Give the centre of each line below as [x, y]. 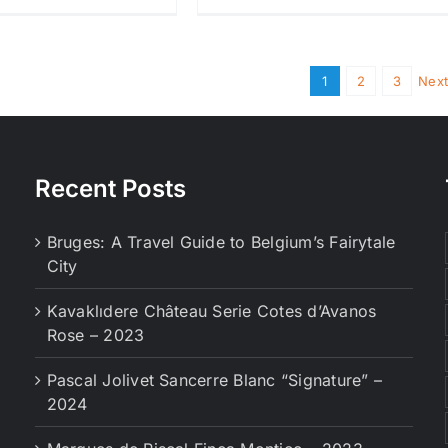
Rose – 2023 [95, 335]
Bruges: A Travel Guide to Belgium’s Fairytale [221, 242]
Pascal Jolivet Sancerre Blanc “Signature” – [214, 380]
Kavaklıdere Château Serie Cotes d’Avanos [211, 311]
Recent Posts [110, 189]
